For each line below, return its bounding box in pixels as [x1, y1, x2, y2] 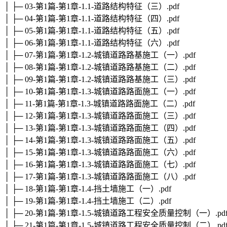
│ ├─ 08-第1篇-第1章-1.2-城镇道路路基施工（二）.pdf [4, 63, 196, 72]
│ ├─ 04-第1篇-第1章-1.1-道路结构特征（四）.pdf [4, 14, 179, 23]
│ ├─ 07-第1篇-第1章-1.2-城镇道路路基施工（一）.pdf [4, 51, 196, 60]
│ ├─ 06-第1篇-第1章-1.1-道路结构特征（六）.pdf [4, 39, 179, 48]
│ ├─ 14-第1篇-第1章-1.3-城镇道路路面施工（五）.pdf [4, 136, 196, 145]
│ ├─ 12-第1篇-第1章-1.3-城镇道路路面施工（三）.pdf [4, 111, 196, 121]
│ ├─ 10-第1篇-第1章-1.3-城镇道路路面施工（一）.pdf [4, 87, 196, 96]
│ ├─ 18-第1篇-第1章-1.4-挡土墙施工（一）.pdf [4, 184, 171, 194]
